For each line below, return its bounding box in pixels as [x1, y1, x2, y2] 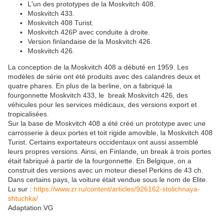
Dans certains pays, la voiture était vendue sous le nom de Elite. [8, 176, 208, 184]
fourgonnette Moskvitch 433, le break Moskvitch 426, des [8, 91, 188, 100]
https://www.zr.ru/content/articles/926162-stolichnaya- [34, 185, 200, 193]
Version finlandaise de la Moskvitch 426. [28, 37, 152, 46]
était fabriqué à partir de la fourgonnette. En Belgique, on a [8, 157, 191, 165]
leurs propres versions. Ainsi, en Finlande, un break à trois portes [8, 147, 211, 156]
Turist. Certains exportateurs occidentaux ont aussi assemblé [8, 138, 198, 147]
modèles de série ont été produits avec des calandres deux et [8, 73, 200, 81]
